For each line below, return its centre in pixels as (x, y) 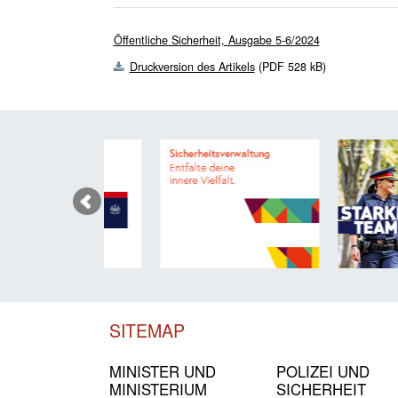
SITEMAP (147, 330)
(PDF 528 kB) (290, 66)
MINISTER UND (163, 371)
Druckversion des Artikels (192, 66)
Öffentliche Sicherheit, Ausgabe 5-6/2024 (216, 40)
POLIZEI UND (323, 371)
